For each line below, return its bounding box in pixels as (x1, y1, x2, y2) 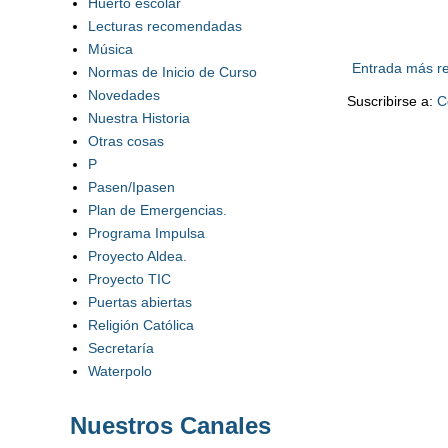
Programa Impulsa (87, 224, 205, 241)
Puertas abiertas (87, 293, 192, 310)
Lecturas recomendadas (87, 17, 242, 34)
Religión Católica (87, 316, 194, 333)
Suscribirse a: (347, 93, 437, 110)
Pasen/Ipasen (87, 178, 175, 195)
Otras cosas (87, 132, 164, 149)
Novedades (87, 86, 160, 103)
